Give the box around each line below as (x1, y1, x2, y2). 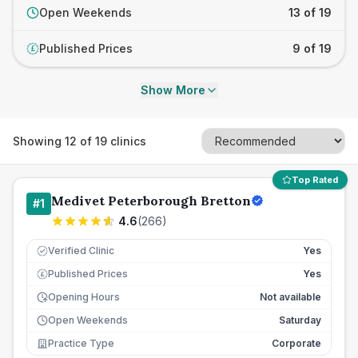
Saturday (279, 314, 321, 326)
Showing (13, 133, 65, 148)
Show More (140, 83, 205, 97)
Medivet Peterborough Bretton (51, 193, 251, 209)
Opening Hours (48, 291, 120, 303)
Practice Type (48, 337, 114, 349)
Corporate (272, 337, 321, 349)
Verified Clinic (48, 245, 114, 257)
